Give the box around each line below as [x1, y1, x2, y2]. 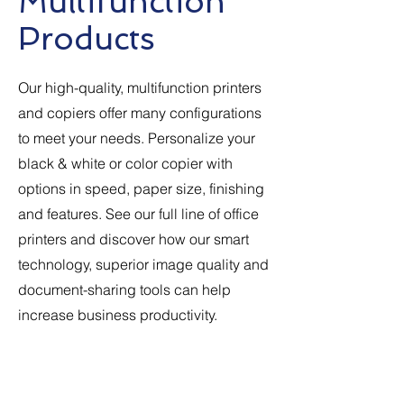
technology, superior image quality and [18, 255, 269, 273]
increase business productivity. [18, 306, 217, 324]
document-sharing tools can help [18, 280, 231, 298]
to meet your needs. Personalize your [18, 129, 255, 147]
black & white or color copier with [18, 154, 233, 172]
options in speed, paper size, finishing [18, 179, 264, 197]
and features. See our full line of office [18, 205, 259, 223]
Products [18, 20, 155, 57]
